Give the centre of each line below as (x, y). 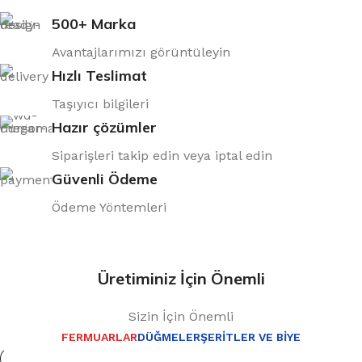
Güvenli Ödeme (105, 179)
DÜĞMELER (169, 337)
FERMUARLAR (99, 337)
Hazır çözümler (104, 127)
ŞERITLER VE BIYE (250, 337)
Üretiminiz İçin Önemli (181, 278)
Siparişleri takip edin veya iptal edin (162, 155)
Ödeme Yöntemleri (109, 207)
